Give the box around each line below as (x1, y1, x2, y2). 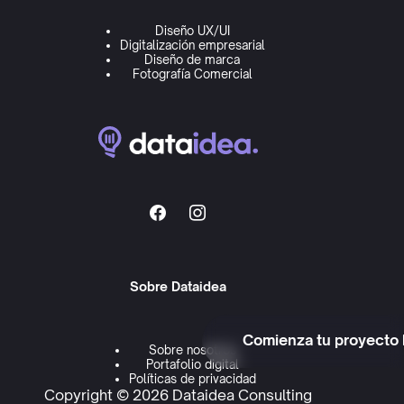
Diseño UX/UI (154, 23, 230, 39)
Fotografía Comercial (132, 67, 252, 82)
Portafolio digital (145, 357, 239, 372)
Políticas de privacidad (128, 372, 256, 386)
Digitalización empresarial (119, 38, 265, 53)
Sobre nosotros (148, 343, 236, 357)
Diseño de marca (144, 52, 241, 68)
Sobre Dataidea (129, 278, 226, 294)
